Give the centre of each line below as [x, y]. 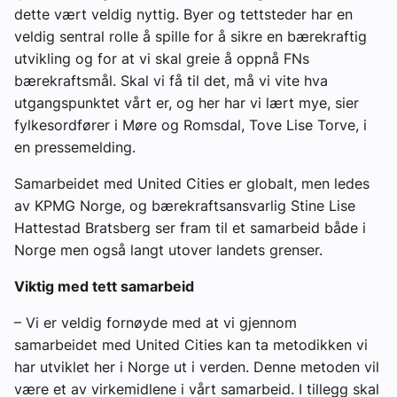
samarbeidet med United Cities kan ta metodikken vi [191, 345]
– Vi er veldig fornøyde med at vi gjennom [156, 323]
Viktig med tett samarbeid [104, 287]
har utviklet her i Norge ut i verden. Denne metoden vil [197, 367]
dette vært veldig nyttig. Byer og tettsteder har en [183, 15]
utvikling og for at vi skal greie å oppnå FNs [162, 59]
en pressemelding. [75, 148]
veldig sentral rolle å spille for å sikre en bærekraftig [191, 37]
